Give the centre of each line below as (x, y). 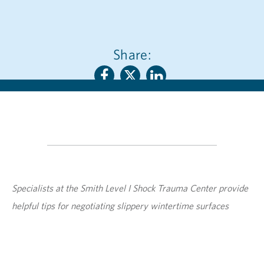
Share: (132, 54)
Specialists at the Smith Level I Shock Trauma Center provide (130, 188)
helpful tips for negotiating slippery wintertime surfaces (120, 206)
